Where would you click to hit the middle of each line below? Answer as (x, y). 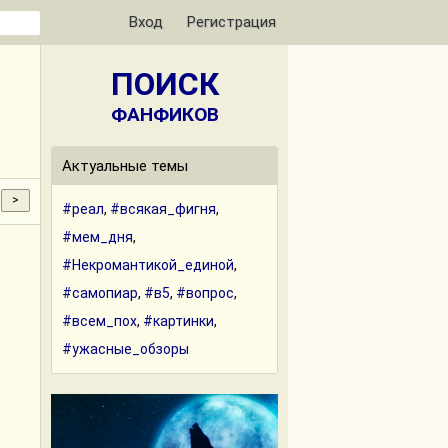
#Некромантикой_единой (148, 265)
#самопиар (100, 293)
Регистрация (231, 22)
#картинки (178, 321)
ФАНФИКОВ (164, 114)
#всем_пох (99, 321)
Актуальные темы (125, 166)
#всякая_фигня (163, 209)
